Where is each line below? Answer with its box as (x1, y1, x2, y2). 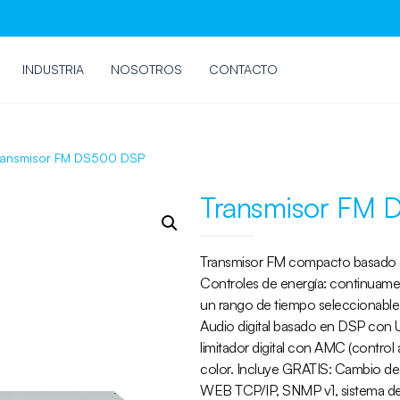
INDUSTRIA (21, 62, 84, 77)
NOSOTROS (110, 62, 182, 77)
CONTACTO (208, 62, 278, 77)
